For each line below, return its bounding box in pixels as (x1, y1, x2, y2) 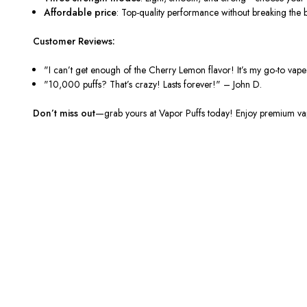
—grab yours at (95, 106, 159, 120)
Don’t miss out (33, 106, 95, 120)
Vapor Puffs (159, 106, 205, 120)
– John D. (221, 77, 262, 91)
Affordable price (44, 5, 117, 19)
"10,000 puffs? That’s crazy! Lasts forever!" (44, 77, 221, 91)
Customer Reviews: (33, 34, 115, 48)
